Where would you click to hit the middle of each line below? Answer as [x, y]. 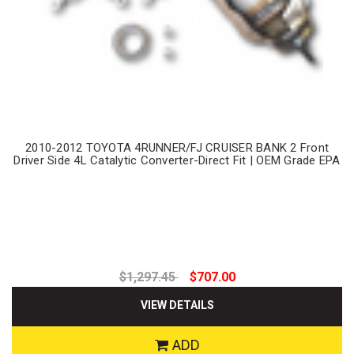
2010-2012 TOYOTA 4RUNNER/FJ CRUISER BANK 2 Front [177, 147]
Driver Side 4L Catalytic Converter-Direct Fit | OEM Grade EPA [177, 160]
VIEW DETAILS [177, 305]
